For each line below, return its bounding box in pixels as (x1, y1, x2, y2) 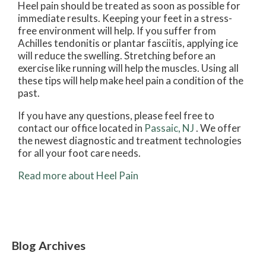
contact (18, 122, 54, 135)
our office (54, 122, 97, 135)
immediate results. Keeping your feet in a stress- (18, 12, 232, 25)
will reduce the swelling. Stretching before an (18, 49, 216, 62)
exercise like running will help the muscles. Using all (18, 62, 239, 75)
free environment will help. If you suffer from (18, 24, 216, 37)
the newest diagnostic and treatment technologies (18, 134, 242, 147)
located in (97, 122, 144, 135)
